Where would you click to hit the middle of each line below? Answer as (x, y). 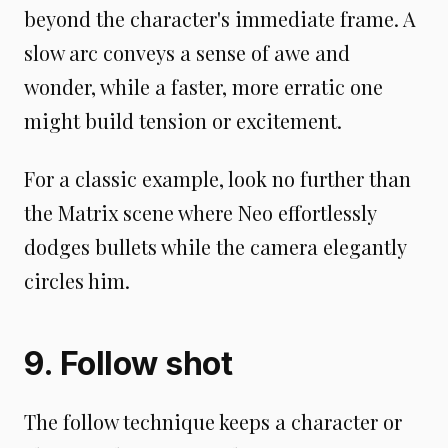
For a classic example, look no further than (217, 178)
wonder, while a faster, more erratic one (203, 86)
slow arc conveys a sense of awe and (187, 52)
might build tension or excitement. (183, 120)
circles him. (77, 280)
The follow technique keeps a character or (213, 421)
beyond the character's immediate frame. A (220, 18)
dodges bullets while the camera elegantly (215, 246)
